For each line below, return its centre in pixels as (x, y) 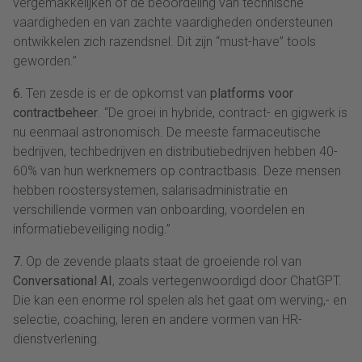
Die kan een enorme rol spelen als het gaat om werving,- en (180, 301)
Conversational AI (63, 281)
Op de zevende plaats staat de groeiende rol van (162, 262)
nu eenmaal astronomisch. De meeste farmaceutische (167, 133)
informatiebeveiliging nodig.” (92, 229)
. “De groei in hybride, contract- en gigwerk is (223, 113)
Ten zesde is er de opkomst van (116, 94)
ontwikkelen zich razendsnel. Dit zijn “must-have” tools (164, 42)
